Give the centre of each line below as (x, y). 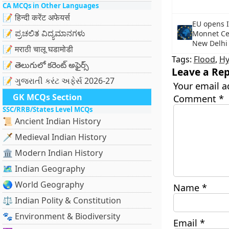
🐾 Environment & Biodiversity (61, 216)
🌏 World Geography (43, 185)
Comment (196, 99)
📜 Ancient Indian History (52, 121)
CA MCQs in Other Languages (51, 6)
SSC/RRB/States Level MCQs (48, 109)
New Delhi (210, 43)
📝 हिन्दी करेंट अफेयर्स (36, 17)
